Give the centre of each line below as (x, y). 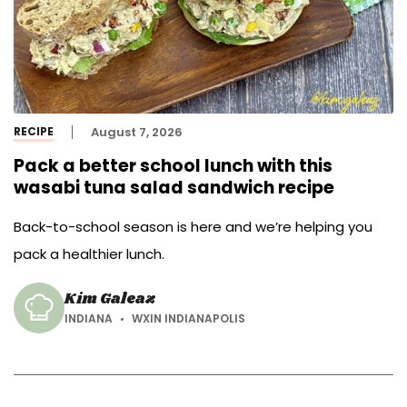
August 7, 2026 (137, 132)
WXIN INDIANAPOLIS (189, 319)
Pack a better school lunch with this (173, 166)
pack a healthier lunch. (89, 254)
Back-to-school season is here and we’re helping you (193, 227)
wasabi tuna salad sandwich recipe (174, 188)
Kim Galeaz (110, 300)
